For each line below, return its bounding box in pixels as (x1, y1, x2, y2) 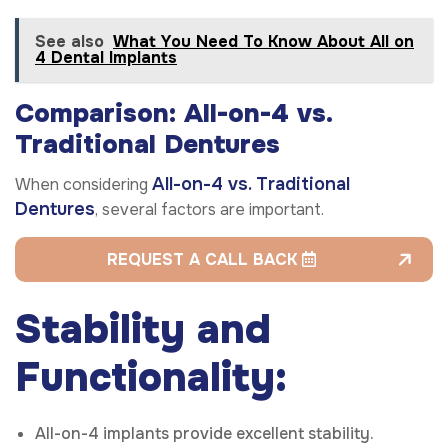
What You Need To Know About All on (113, 31, 414, 53)
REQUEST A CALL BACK (107, 249, 302, 271)
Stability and (15, 304, 271, 356)
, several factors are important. (95, 199, 324, 221)
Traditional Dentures (15, 128, 280, 162)
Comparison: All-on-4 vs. (15, 97, 332, 131)
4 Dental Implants (35, 47, 177, 69)
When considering (15, 174, 152, 196)
